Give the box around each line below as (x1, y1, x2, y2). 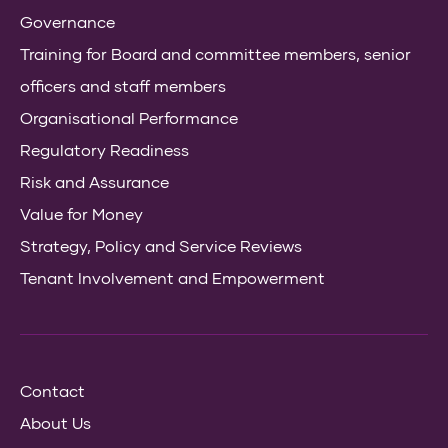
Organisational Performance (20, 107, 238, 127)
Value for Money (20, 203, 143, 223)
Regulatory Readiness (20, 139, 189, 159)
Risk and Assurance (20, 171, 169, 191)
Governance (20, 11, 115, 31)
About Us (20, 412, 91, 432)
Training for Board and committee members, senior (20, 43, 411, 63)
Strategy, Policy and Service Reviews (20, 235, 302, 255)
